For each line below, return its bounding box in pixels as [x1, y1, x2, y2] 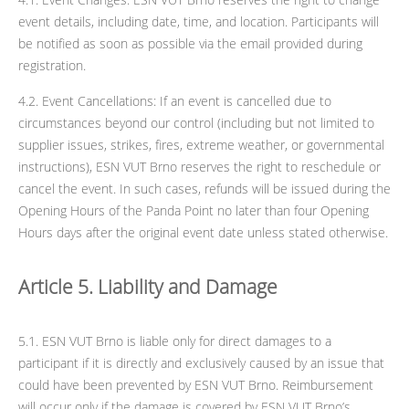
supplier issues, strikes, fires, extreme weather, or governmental [18, 135, 384, 153]
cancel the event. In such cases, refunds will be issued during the [18, 179, 391, 197]
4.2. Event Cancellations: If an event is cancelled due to [18, 91, 331, 110]
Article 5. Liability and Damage [18, 273, 278, 299]
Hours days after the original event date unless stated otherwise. [18, 223, 388, 241]
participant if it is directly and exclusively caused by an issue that [18, 353, 384, 372]
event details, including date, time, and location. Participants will [18, 12, 379, 30]
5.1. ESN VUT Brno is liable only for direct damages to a [18, 331, 331, 350]
